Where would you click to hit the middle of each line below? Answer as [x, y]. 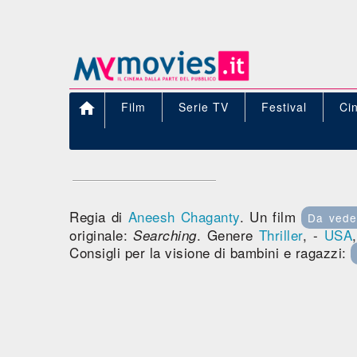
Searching [165, 235]
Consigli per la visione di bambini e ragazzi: [210, 252]
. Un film [271, 216]
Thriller [280, 235]
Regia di [99, 216]
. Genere [228, 235]
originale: [102, 235]
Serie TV [204, 107]
